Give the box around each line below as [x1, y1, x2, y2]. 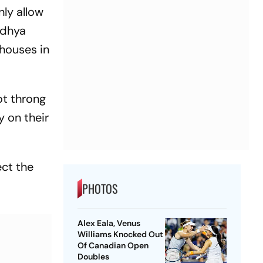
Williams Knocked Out [77, 229, 163, 240]
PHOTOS [82, 180, 117, 198]
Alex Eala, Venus [77, 218, 140, 229]
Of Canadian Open [77, 240, 149, 251]
